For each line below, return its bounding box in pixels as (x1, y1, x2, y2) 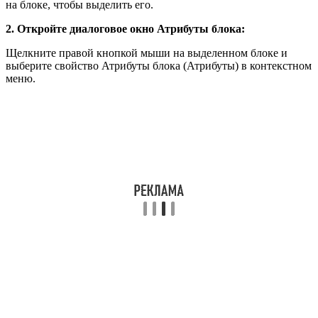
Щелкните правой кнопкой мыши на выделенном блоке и (6, 47, 287, 60)
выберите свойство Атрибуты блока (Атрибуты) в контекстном (6, 60, 312, 72)
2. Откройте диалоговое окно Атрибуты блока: (6, 23, 245, 35)
